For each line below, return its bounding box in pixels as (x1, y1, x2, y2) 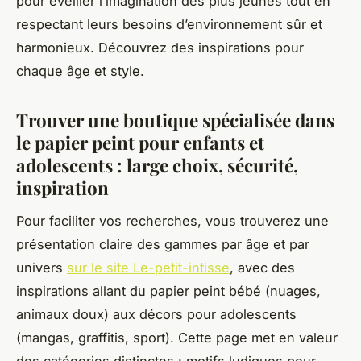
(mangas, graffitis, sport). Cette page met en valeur (16, 329, 338, 346)
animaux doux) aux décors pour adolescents (16, 305, 297, 322)
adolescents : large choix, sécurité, (16, 152, 298, 177)
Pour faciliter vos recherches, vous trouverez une (16, 212, 329, 229)
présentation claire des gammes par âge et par (16, 235, 309, 252)
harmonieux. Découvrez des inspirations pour (16, 39, 304, 56)
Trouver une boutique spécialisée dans (16, 107, 334, 132)
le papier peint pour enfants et (16, 130, 264, 155)
